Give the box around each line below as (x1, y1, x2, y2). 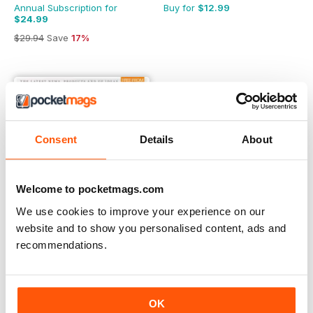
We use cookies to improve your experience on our (16, 205, 265, 217)
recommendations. (16, 238, 107, 251)
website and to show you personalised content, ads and (16, 221, 286, 234)
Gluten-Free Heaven (14, 261, 115, 274)
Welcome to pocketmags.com (16, 183, 164, 196)
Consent (35, 133, 77, 146)
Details (139, 133, 174, 146)
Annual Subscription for (14, 2, 117, 14)
